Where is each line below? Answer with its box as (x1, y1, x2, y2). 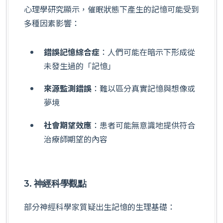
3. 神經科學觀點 (24, 178, 87, 189)
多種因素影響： (24, 17, 80, 29)
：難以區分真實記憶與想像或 (92, 82, 195, 95)
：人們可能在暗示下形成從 (100, 45, 195, 58)
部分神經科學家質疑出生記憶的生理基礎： (24, 200, 175, 213)
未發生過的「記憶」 (44, 59, 115, 72)
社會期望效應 (44, 119, 92, 131)
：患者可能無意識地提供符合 (92, 119, 195, 131)
